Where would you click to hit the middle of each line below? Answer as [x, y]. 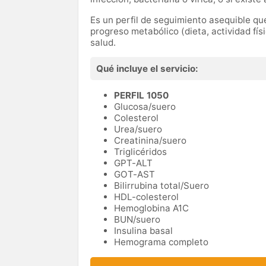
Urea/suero [138, 129]
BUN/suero [137, 219]
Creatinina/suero [150, 140]
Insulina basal [143, 230]
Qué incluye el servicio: [147, 68]
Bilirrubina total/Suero [161, 185]
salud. [104, 42]
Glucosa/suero [145, 106]
